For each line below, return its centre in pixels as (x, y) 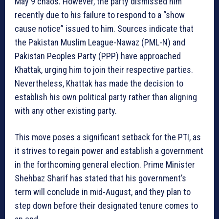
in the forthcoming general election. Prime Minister (105, 164)
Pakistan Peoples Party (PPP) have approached (98, 56)
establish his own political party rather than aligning (106, 97)
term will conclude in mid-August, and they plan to (103, 192)
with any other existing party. (66, 110)
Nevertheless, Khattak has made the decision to (99, 83)
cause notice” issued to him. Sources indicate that (104, 28)
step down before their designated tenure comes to (106, 205)
